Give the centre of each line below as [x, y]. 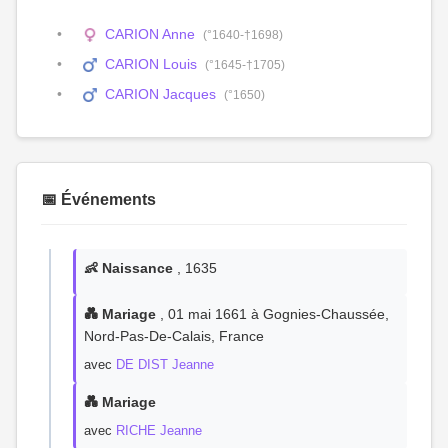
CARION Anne [150, 34]
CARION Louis [151, 64]
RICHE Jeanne [159, 430]
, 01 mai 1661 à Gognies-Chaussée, [272, 314]
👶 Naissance [128, 268]
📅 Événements [98, 199]
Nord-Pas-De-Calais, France [174, 336]
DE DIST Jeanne [165, 364]
